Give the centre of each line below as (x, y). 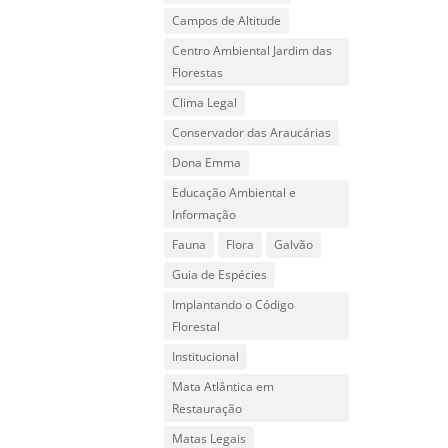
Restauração (207, 408)
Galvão (294, 244)
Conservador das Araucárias (252, 132)
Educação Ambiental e (234, 192)
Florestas (198, 72)
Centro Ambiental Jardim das (252, 50)
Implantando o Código (233, 304)
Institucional (206, 356)
